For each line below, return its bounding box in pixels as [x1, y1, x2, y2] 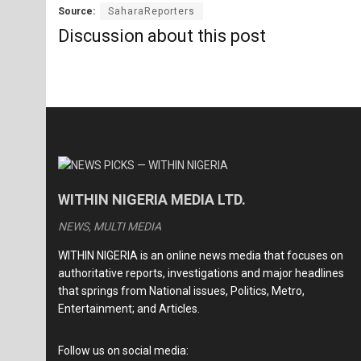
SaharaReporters [108, 6, 195, 17]
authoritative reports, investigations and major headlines [58, 267, 344, 280]
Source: [58, 6, 95, 17]
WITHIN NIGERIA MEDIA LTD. [58, 191, 246, 209]
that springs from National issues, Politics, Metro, [58, 284, 305, 298]
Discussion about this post [58, 26, 266, 46]
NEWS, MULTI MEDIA [58, 220, 161, 234]
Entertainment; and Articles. [58, 302, 200, 316]
